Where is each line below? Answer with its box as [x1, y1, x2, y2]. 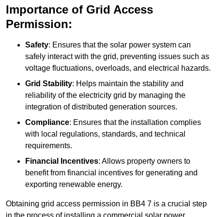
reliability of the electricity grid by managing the [25, 91, 186, 100]
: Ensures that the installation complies [69, 118, 201, 127]
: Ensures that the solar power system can [48, 41, 191, 49]
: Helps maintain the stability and [72, 79, 184, 88]
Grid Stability [25, 79, 72, 88]
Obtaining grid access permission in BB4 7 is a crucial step [6, 200, 207, 208]
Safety [25, 41, 48, 49]
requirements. [25, 141, 72, 150]
